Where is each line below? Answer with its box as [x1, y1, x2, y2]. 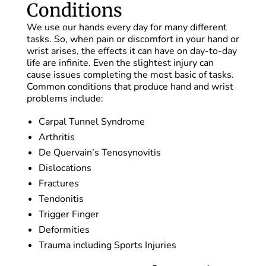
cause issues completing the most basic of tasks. [26, 68, 234, 82]
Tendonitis [38, 192, 84, 206]
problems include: [26, 92, 103, 106]
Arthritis [38, 131, 75, 144]
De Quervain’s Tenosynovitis [38, 146, 161, 160]
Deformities [38, 223, 90, 237]
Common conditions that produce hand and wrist [26, 80, 233, 94]
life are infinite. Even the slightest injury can [26, 56, 214, 70]
